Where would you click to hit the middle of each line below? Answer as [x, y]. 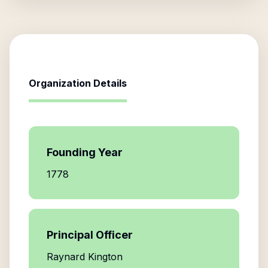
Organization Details [78, 83]
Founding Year [85, 152]
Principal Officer [90, 235]
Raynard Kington [85, 257]
